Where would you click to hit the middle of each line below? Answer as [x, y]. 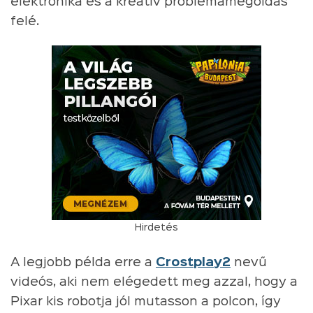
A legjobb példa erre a [83, 262]
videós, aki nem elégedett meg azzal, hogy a [154, 282]
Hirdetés [156, 227]
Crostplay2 [193, 262]
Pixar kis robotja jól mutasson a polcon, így [146, 301]
